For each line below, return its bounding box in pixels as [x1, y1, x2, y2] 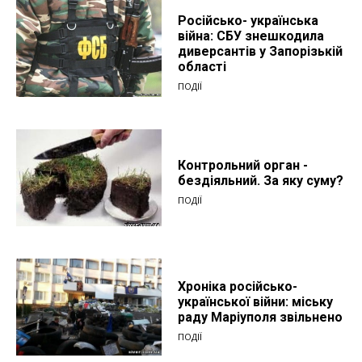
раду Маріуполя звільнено [178, 309, 343, 325]
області [178, 58, 226, 74]
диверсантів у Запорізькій [178, 43, 343, 59]
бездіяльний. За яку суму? [178, 172, 343, 188]
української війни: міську [178, 293, 333, 309]
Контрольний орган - [178, 157, 308, 173]
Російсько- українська [178, 12, 318, 28]
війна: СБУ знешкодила [178, 27, 324, 44]
